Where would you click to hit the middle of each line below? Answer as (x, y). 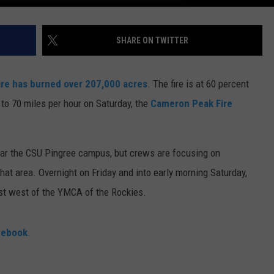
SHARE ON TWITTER (152, 40)
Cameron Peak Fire (191, 103)
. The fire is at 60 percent (198, 83)
